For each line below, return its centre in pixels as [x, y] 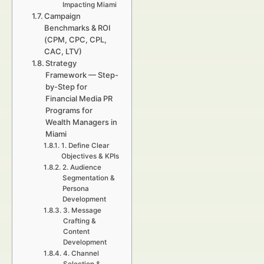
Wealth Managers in [82, 122]
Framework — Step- [82, 75]
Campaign [63, 16]
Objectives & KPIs [90, 156]
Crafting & [79, 221]
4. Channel [81, 253]
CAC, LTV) [63, 51]
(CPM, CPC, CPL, [76, 39]
